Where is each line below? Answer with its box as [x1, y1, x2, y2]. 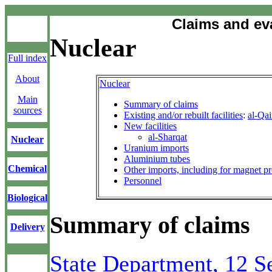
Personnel [124, 175, 161, 186]
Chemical [8, 163, 47, 174]
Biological [7, 192, 47, 203]
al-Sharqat [148, 131, 187, 142]
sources [13, 105, 42, 115]
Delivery [10, 222, 45, 232]
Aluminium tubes [124, 153, 190, 164]
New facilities [124, 120, 177, 131]
